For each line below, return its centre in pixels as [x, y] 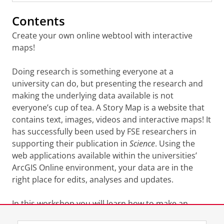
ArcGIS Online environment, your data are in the [102, 168]
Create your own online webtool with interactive [102, 36]
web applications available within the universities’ [104, 156]
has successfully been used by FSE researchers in [104, 132]
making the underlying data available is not [93, 96]
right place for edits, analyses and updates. [93, 180]
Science [142, 144]
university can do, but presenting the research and [107, 84]
